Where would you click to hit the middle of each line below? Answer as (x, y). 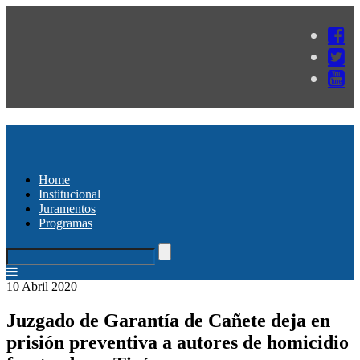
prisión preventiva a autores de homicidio (178, 342)
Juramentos (67, 208)
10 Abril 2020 (42, 286)
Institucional (70, 194)
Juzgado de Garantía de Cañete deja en (168, 320)
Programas (65, 223)
